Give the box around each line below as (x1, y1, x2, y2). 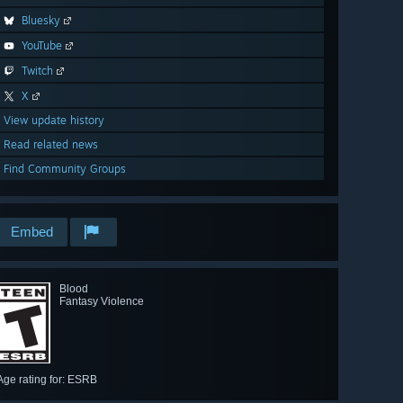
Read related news (4, 138, 98, 152)
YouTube (22, 39, 62, 53)
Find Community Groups (4, 162, 126, 176)
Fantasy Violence (59, 295, 144, 309)
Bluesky (22, 13, 60, 28)
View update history (4, 113, 104, 128)
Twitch (22, 64, 53, 78)
